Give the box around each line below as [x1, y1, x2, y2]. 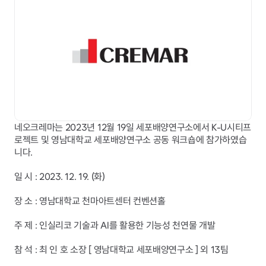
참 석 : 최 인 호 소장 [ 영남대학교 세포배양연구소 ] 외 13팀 [14, 244, 229, 255]
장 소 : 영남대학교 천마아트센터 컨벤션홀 [14, 195, 166, 207]
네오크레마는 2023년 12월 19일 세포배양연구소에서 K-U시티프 [14, 122, 252, 133]
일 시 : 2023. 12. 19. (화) [14, 171, 105, 182]
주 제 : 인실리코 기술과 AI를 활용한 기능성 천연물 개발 [14, 220, 216, 231]
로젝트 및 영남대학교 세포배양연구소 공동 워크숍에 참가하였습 [14, 134, 247, 145]
